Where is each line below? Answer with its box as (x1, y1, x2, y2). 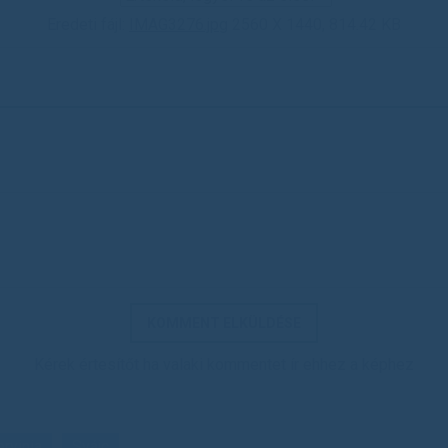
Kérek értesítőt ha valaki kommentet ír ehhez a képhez (34, 355, 414, 374)
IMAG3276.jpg (129, 15, 228, 34)
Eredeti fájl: (47, 15, 129, 34)
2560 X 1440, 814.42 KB (228, 15, 401, 34)
